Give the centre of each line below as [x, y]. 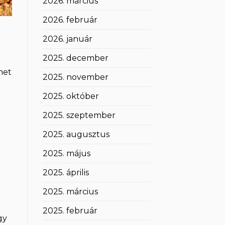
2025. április [66, 173]
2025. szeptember [79, 116]
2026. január [67, 39]
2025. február [70, 211]
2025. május [66, 154]
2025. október [71, 96]
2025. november [75, 77]
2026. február [70, 20]
